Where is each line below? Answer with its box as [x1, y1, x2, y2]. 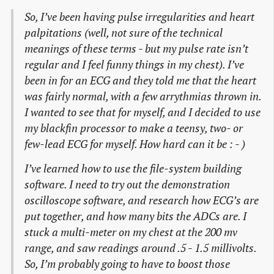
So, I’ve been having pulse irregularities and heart [24, 10, 254, 24]
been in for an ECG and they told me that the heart [24, 73, 256, 88]
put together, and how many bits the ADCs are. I [24, 209, 246, 224]
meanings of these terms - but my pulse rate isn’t [24, 42, 248, 56]
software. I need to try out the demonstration [24, 177, 230, 192]
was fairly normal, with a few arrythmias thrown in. [24, 89, 261, 104]
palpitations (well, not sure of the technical [24, 26, 223, 40]
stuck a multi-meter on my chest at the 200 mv [24, 225, 237, 240]
